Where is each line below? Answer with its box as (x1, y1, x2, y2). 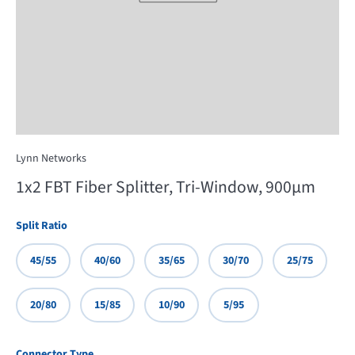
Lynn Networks (16, 151, 86, 166)
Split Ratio (16, 218, 67, 234)
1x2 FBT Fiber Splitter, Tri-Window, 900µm (16, 175, 315, 200)
